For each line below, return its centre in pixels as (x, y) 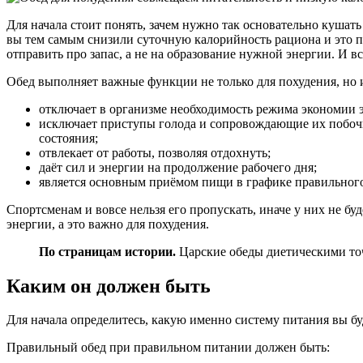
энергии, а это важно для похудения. (108, 224)
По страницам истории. (107, 251)
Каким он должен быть (109, 286)
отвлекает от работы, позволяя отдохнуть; (155, 152)
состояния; (68, 138)
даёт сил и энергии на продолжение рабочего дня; (178, 167)
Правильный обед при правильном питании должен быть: (168, 348)
